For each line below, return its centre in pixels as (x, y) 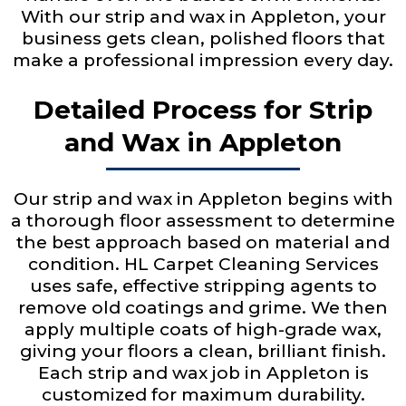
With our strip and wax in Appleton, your (203, 17)
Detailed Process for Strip (203, 110)
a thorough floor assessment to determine (203, 221)
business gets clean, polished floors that (203, 39)
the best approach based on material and (203, 242)
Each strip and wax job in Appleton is (203, 373)
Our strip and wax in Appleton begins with (203, 199)
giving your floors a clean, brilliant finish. (203, 351)
